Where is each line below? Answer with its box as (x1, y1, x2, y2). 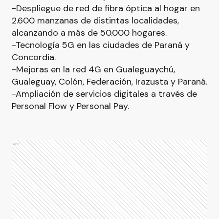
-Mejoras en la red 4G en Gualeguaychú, (12, 64, 175, 75)
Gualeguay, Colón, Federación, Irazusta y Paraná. (12, 76, 207, 88)
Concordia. (12, 51, 56, 63)
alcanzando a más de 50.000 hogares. (12, 27, 167, 39)
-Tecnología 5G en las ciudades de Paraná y (12, 39, 190, 51)
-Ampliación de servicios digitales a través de (12, 88, 197, 100)
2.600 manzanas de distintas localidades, (12, 15, 179, 26)
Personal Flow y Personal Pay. (12, 100, 129, 112)
